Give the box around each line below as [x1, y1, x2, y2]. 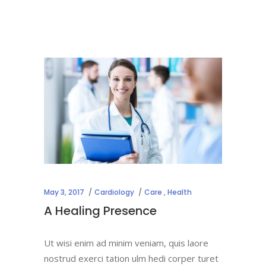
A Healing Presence [44, 202, 157, 220]
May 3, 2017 [44, 187, 84, 198]
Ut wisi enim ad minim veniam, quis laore [44, 237, 208, 249]
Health [167, 187, 192, 198]
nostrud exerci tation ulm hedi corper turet [44, 252, 218, 265]
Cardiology [94, 187, 134, 198]
